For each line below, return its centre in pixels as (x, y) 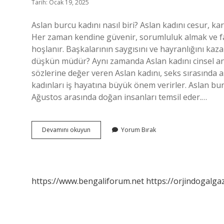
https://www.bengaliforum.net (88, 181)
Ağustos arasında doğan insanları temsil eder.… (119, 97)
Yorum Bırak (138, 130)
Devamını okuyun (66, 130)
